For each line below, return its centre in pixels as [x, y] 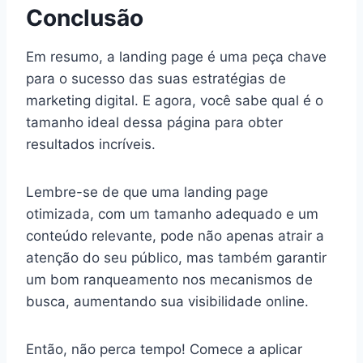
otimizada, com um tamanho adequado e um [172, 214]
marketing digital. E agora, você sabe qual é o [175, 101]
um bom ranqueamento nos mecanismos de [169, 280]
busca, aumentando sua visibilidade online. [167, 302]
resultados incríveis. [91, 145]
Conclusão [85, 18]
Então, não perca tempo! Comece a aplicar [164, 350]
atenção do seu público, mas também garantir [176, 258]
